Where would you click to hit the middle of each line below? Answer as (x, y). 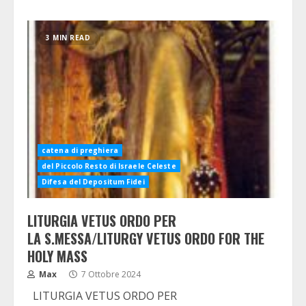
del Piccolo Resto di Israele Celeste (109, 166)
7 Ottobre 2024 (110, 274)
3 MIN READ (68, 38)
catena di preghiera (80, 150)
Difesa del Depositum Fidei (93, 182)
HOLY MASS (57, 256)
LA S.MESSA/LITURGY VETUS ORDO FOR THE (146, 238)
